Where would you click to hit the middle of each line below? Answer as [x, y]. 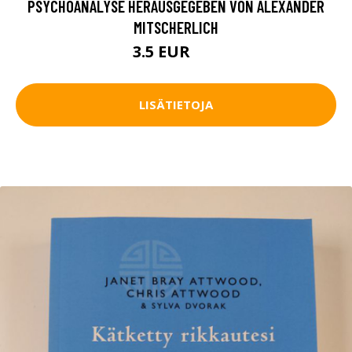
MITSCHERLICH [176, 27]
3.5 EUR [163, 51]
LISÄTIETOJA [176, 105]
